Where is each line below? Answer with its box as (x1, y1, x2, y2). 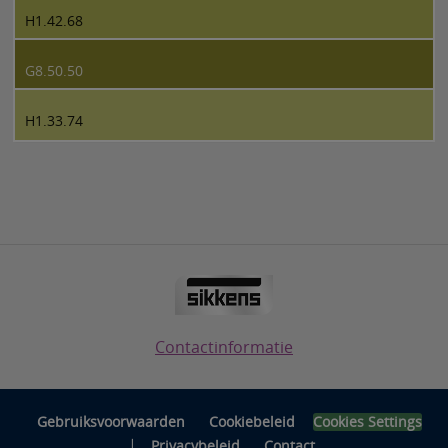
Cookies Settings (312, 411, 422, 431)
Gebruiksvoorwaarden (36, 411, 185, 431)
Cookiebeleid (208, 411, 295, 431)
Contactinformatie (155, 335, 293, 358)
